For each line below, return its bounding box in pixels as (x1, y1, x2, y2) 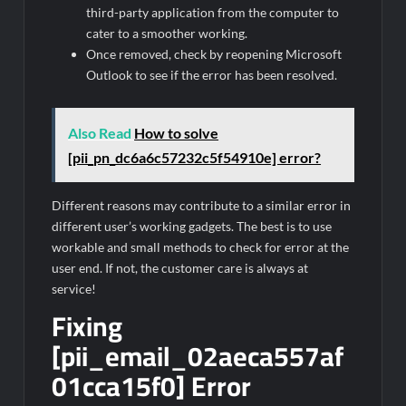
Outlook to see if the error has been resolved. (86, 67, 338, 83)
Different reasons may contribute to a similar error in (52, 197, 352, 213)
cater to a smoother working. (86, 25, 248, 42)
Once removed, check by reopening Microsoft (86, 46, 343, 63)
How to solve (134, 123, 219, 141)
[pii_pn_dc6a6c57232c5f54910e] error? (68, 148, 322, 166)
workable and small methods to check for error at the (52, 238, 350, 255)
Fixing (52, 300, 123, 352)
